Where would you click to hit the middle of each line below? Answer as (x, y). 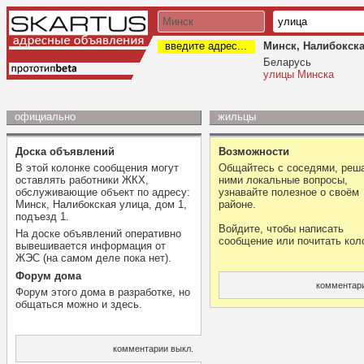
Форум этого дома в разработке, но (103, 292)
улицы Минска (299, 74)
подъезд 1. (42, 216)
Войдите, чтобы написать (281, 228)
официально (45, 116)
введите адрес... (206, 46)
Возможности (254, 151)
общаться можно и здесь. (79, 304)
